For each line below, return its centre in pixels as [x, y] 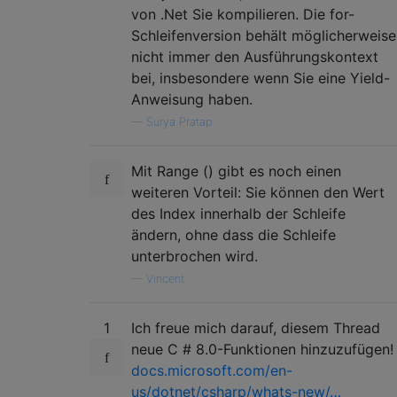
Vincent [165, 278]
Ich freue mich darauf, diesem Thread [256, 327]
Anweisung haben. [192, 99]
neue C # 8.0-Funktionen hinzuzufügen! [262, 349]
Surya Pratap [179, 121]
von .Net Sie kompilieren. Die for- [243, 14]
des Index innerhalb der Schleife [238, 213]
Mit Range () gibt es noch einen [236, 171]
